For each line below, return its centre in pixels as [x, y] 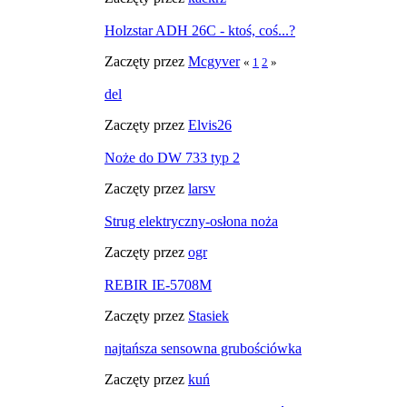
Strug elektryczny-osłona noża [191, 221]
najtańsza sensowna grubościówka [203, 348]
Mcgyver [214, 61]
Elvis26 [210, 125]
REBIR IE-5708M [158, 285]
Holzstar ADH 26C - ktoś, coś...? [200, 30]
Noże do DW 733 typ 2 [172, 158]
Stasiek [208, 316]
